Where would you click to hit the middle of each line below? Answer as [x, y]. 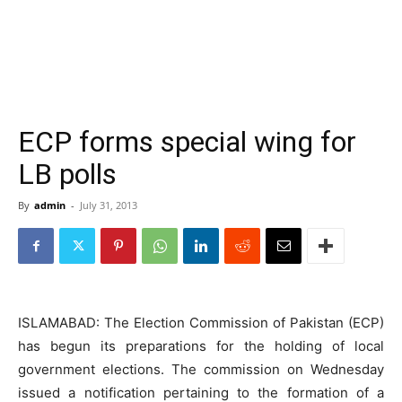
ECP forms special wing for [187, 142]
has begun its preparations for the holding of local [201, 346]
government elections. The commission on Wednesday [201, 369]
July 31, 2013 [109, 205]
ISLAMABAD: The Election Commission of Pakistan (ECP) [201, 323]
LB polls [67, 174]
